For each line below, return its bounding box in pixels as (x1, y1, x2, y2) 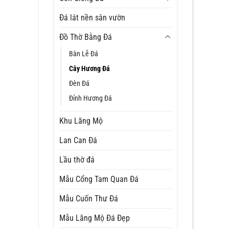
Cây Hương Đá (69, 64, 110, 73)
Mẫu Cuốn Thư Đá (59, 194, 118, 203)
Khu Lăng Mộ (59, 116, 103, 126)
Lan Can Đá (59, 135, 97, 145)
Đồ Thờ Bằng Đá (59, 32, 112, 42)
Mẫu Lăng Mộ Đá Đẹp (59, 213, 130, 223)
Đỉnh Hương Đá (69, 94, 112, 103)
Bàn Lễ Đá (69, 50, 98, 58)
